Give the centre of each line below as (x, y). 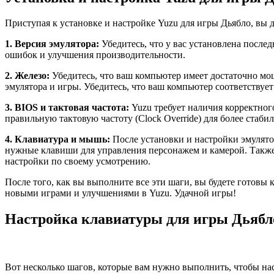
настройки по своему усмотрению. (78, 161)
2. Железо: (27, 76)
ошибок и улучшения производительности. (95, 55)
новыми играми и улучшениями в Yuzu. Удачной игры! (120, 193)
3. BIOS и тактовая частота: (67, 108)
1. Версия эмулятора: (52, 44)
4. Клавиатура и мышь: (57, 139)
